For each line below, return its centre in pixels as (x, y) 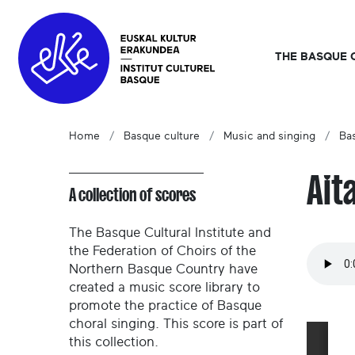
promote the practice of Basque (165, 306)
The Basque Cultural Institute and (170, 233)
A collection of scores (132, 195)
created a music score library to (164, 288)
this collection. (114, 342)
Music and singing (269, 137)
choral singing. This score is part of (176, 324)
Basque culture (162, 137)
